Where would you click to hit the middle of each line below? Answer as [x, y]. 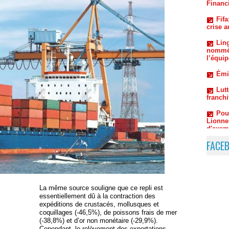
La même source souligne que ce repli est [101, 188]
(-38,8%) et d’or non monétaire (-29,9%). [99, 221]
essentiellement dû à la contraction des [97, 196]
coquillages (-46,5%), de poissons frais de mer [108, 213]
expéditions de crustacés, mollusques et [99, 204]
